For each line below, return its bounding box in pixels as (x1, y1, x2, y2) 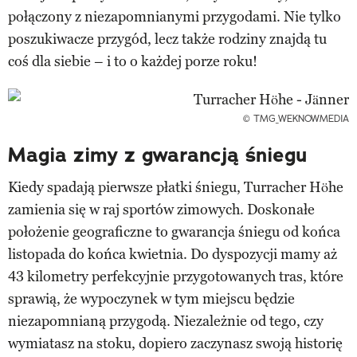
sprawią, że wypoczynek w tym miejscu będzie (8, 289, 295, 308)
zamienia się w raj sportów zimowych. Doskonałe (8, 200, 315, 218)
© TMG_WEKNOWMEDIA (243, 112, 349, 124)
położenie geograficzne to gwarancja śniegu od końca (8, 222, 340, 241)
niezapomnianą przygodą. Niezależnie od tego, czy (8, 312, 324, 330)
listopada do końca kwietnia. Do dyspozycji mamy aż (8, 245, 337, 263)
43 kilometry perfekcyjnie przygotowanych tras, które (8, 267, 343, 285)
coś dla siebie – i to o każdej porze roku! (8, 52, 257, 70)
